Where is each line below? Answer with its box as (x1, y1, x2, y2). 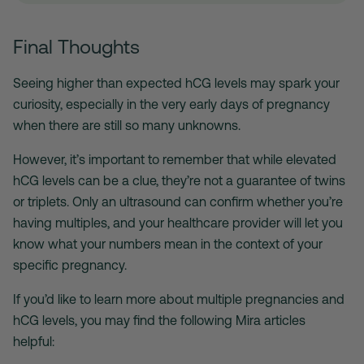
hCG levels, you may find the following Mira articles (13, 313, 305, 328)
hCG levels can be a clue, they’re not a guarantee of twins (13, 173, 345, 188)
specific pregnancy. (13, 258, 127, 273)
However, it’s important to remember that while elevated (13, 152, 336, 167)
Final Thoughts (13, 35, 140, 58)
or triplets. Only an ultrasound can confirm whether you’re (13, 194, 343, 210)
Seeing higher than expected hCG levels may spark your (13, 76, 340, 91)
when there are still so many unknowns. (13, 118, 244, 133)
